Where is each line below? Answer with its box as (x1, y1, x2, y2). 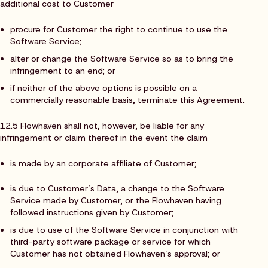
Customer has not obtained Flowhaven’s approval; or (10, 248, 220, 260)
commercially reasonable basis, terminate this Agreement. (10, 95, 245, 106)
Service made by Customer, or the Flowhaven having (10, 195, 221, 206)
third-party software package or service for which (10, 236, 211, 248)
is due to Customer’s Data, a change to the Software (10, 183, 224, 194)
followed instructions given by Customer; (10, 207, 173, 218)
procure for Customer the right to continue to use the (10, 24, 227, 35)
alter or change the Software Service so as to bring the (10, 53, 233, 65)
